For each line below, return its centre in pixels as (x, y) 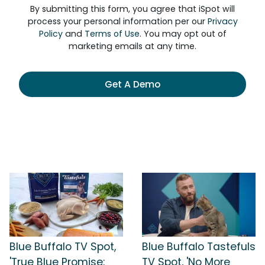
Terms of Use (112, 34)
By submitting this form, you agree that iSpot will (132, 9)
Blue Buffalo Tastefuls (199, 246)
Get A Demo (132, 84)
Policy (51, 34)
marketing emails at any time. (132, 46)
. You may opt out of (183, 34)
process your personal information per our (117, 21)
